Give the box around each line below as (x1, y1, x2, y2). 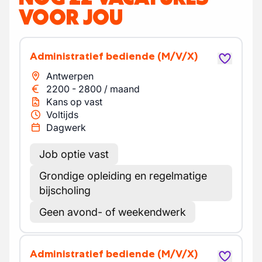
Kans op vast (46, 96, 102, 108)
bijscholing (39, 184, 91, 196)
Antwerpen (46, 70, 94, 82)
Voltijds (46, 109, 78, 120)
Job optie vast (39, 148, 109, 160)
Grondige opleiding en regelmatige (39, 170, 207, 182)
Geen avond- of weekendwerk (39, 206, 186, 218)
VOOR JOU (19, 4, 123, 30)
